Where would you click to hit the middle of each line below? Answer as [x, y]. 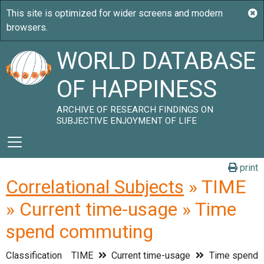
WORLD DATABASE [156, 61]
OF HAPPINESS [137, 89]
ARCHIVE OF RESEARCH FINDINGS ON [135, 110]
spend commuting [80, 232]
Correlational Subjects [95, 187]
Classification [34, 255]
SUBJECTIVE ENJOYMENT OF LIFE [127, 121]
